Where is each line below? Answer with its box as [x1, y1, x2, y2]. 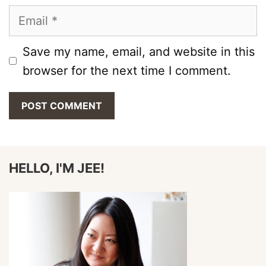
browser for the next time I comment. [23, 63, 231, 78]
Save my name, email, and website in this [23, 44, 255, 59]
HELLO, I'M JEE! [9, 160, 104, 176]
